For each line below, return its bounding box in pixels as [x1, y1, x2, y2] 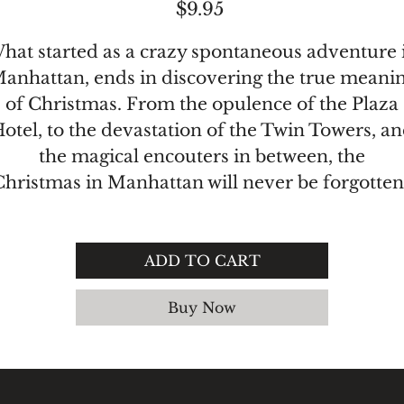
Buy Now [168, 298, 236, 317]
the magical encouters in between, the [39, 146, 365, 167]
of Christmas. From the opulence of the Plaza [5, 94, 399, 115]
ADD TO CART [143, 252, 261, 270]
